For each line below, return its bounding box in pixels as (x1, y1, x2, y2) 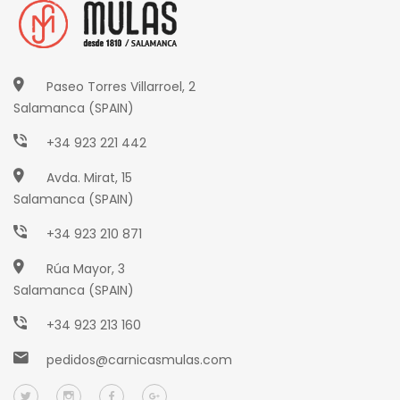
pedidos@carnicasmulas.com (46, 350, 232, 369)
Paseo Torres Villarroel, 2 (46, 77, 196, 96)
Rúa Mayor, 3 (46, 259, 125, 278)
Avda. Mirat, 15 (46, 168, 132, 187)
